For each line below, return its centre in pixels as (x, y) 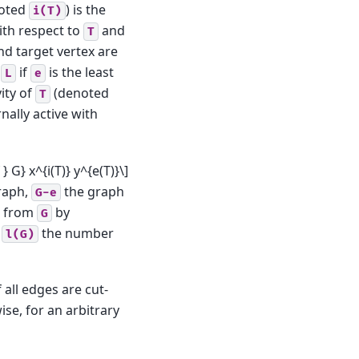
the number (76, 233)
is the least (80, 73)
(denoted (80, 93)
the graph (93, 191)
